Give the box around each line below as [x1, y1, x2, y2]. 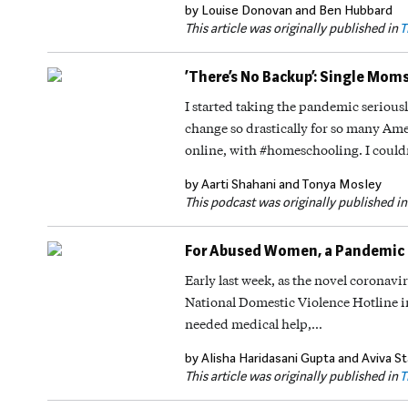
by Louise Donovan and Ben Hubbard [185, 3, 393, 17]
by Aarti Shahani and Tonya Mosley [185, 177, 382, 191]
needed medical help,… [185, 315, 322, 331]
